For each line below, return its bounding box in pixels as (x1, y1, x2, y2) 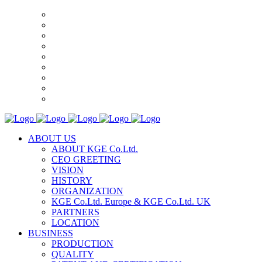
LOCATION (51, 218, 99, 227)
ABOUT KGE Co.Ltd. (51, 144, 138, 154)
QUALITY (51, 249, 94, 259)
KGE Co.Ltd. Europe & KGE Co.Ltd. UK (51, 196, 211, 206)
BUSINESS (28, 228, 73, 238)
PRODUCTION (51, 239, 113, 249)
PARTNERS (51, 207, 99, 217)
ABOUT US (28, 133, 76, 143)
